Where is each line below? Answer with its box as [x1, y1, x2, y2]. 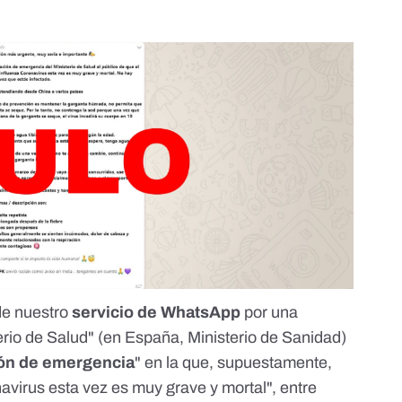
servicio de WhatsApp [72, 302, 241, 321]
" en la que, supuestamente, [135, 353, 333, 371]
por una [240, 302, 299, 321]
